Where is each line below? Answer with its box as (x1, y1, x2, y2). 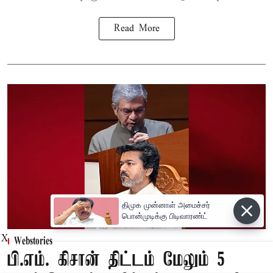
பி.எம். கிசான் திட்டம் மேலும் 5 (7, 250, 225, 272)
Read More (113, 23, 160, 34)
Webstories (14, 236, 52, 248)
